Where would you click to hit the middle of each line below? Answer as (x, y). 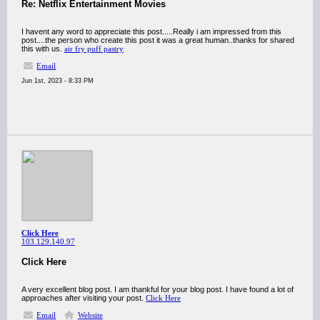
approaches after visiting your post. (84, 298)
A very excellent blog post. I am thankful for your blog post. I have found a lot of (157, 289)
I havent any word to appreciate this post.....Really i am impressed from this (151, 31)
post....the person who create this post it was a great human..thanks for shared (158, 40)
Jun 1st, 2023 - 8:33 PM (57, 81)
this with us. (43, 49)
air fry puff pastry (94, 49)
